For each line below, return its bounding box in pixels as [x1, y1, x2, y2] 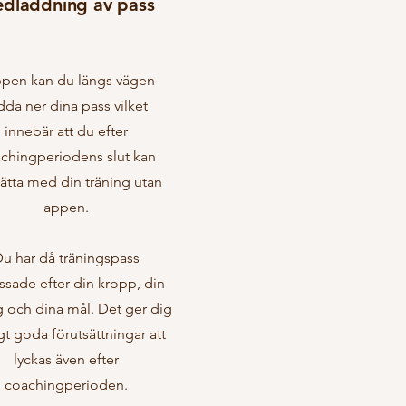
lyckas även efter [14, 351, 119, 368]
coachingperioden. [5, 376, 128, 393]
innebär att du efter [5, 122, 128, 140]
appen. [43, 198, 89, 216]
